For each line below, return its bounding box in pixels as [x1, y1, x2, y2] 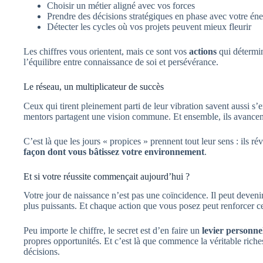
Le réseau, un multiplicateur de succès [23, 81, 164, 92]
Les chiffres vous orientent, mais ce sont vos [23, 46, 189, 56]
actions [189, 46, 217, 56]
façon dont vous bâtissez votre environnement [23, 146, 204, 157]
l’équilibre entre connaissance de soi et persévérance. [23, 56, 218, 67]
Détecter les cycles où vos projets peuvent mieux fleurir [47, 21, 251, 32]
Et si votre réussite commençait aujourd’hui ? [23, 171, 190, 181]
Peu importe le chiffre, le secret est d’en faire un [23, 225, 202, 236]
